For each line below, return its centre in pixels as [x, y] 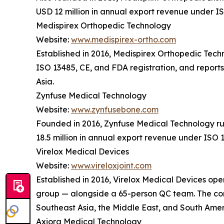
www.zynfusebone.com [115, 109]
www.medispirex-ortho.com [123, 39]
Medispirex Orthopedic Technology [103, 25]
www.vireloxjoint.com [111, 165]
